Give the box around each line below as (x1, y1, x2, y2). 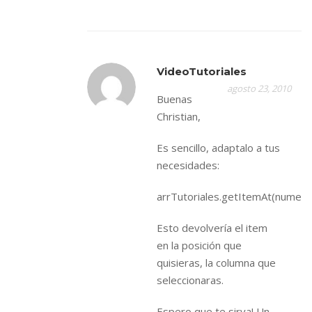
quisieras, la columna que (157, 256, 276, 270)
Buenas (157, 92, 192, 106)
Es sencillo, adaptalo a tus (157, 141, 280, 155)
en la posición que (157, 238, 242, 252)
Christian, (157, 109, 201, 123)
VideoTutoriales (157, 65, 247, 78)
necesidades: (157, 158, 219, 172)
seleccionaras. (157, 273, 224, 287)
